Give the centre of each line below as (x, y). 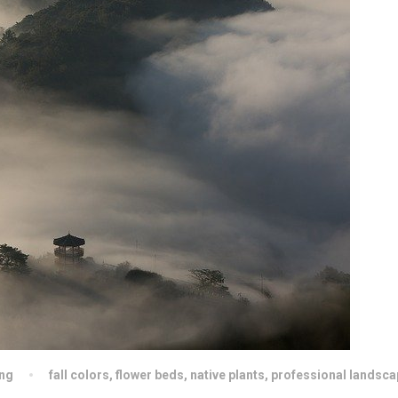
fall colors (79, 375)
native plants (227, 375)
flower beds (150, 375)
